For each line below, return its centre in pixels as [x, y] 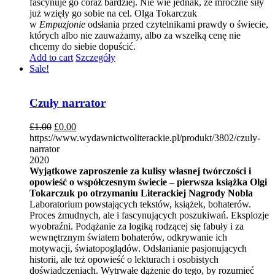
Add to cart [51, 57]
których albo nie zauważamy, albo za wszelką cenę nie [135, 35]
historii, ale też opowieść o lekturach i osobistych [124, 259]
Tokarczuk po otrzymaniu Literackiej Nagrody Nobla [141, 193]
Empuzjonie [62, 24]
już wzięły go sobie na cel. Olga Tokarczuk [113, 13]
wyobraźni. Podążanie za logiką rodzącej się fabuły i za [137, 226]
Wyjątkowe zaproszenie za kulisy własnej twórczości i [140, 171]
